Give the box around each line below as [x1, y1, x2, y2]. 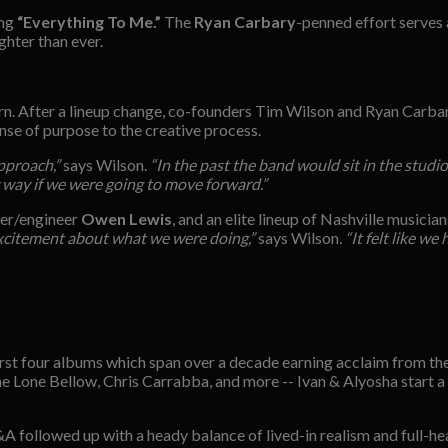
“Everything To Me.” [17, 11, 161, 31]
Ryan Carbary [194, 11, 296, 31]
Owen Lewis [81, 208, 172, 228]
